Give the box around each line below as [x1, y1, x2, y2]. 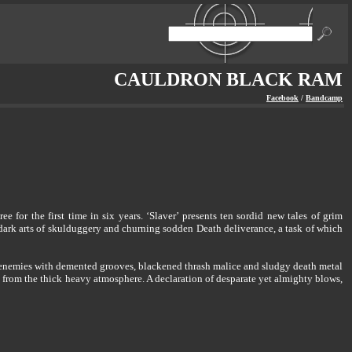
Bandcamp [306, 93, 343, 102]
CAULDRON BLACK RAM [114, 69, 343, 90]
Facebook [266, 93, 299, 102]
